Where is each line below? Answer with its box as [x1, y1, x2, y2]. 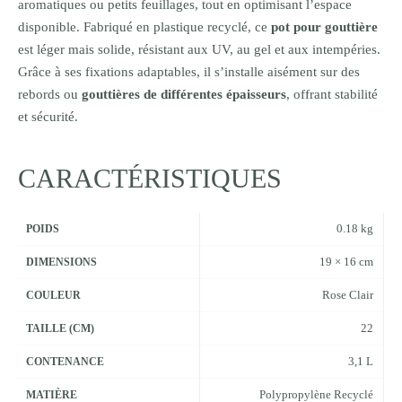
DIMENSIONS [26, 256, 98, 269]
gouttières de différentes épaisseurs [82, 87, 286, 102]
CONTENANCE [26, 355, 105, 369]
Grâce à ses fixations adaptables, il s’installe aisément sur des [18, 65, 360, 80]
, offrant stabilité [286, 87, 378, 102]
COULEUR [26, 289, 82, 302]
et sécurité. [18, 109, 78, 125]
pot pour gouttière [271, 20, 378, 35]
